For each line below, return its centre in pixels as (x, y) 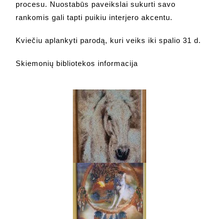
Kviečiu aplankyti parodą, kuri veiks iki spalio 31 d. (109, 40)
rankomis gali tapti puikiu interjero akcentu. (94, 17)
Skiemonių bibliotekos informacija (77, 63)
